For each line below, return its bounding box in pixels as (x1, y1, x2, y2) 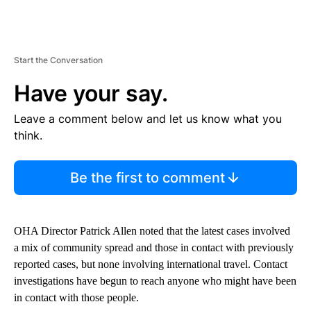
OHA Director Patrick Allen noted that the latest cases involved (14, 225, 290, 237)
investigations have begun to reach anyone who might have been (14, 275, 296, 287)
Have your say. (14, 80, 168, 108)
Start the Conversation (14, 55, 103, 66)
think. (14, 128, 42, 143)
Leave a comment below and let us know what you (14, 112, 282, 126)
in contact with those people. (14, 292, 139, 304)
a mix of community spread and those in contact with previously (14, 242, 294, 254)
